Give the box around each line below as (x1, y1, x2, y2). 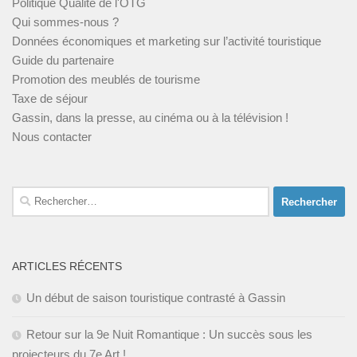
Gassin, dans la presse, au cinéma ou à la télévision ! (12, 111, 288, 125)
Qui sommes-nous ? (12, 15, 119, 29)
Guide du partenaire (12, 53, 114, 68)
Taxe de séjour (12, 92, 88, 106)
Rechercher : (11, 188, 79, 202)
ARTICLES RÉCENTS (12, 260, 122, 273)
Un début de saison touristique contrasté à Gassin (26, 291, 285, 305)
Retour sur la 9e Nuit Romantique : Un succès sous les (26, 328, 312, 342)
